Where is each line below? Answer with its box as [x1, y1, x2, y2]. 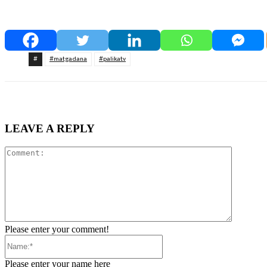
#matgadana [49, 53, 87, 64]
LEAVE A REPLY [5, 122, 95, 135]
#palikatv [99, 53, 126, 64]
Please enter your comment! [5, 223, 109, 234]
